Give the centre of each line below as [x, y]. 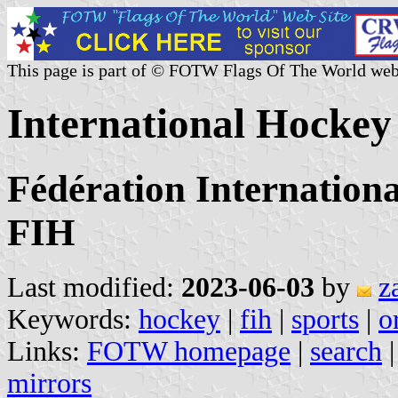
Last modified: [94, 287]
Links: [47, 351]
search [346, 351]
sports [325, 319]
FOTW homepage [189, 351]
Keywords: [73, 319]
